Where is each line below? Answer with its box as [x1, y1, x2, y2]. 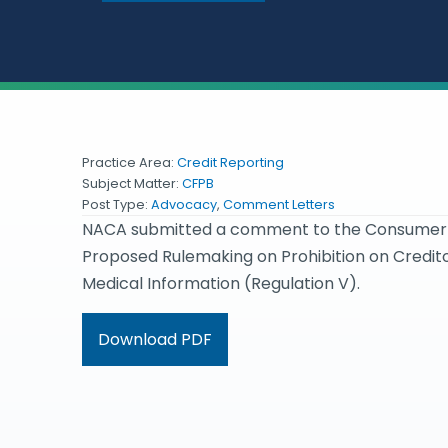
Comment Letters [223, 196, 335, 214]
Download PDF [98, 328, 212, 352]
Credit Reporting [177, 154, 284, 172]
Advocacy [151, 196, 217, 214]
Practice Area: [82, 154, 177, 172]
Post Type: [82, 196, 151, 214]
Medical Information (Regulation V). [82, 272, 360, 296]
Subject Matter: [82, 175, 182, 193]
